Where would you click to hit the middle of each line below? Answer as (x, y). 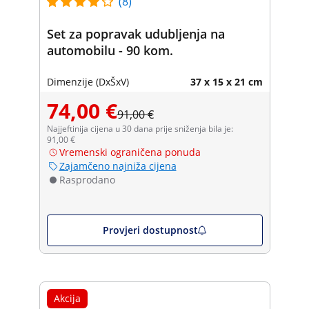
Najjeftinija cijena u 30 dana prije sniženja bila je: (140, 128)
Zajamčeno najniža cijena (118, 166)
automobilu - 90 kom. (110, 50)
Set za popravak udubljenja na (136, 33)
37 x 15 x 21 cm (226, 81)
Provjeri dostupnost (150, 230)
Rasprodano (87, 179)
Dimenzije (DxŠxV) (88, 81)
